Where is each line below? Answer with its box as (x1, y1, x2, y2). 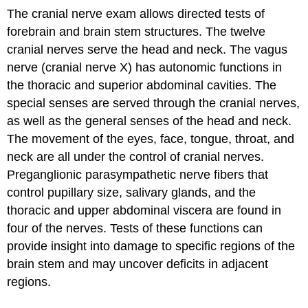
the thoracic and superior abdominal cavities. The (7, 78, 277, 92)
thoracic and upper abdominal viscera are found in (7, 203, 282, 217)
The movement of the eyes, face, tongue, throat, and (7, 131, 295, 146)
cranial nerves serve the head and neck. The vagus (7, 42, 288, 56)
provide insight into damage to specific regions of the (7, 239, 296, 253)
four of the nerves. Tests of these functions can (7, 221, 263, 235)
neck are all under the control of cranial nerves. (7, 149, 265, 164)
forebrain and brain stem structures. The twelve (7, 24, 266, 38)
